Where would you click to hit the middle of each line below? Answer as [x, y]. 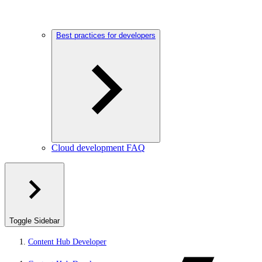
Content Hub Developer [67, 242]
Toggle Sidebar [35, 221]
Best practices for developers [106, 35]
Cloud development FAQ [98, 148]
